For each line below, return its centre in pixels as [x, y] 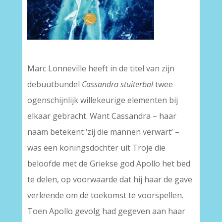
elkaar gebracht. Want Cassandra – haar [102, 116]
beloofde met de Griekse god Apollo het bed [109, 164]
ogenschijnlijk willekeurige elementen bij [102, 100]
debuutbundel [54, 84]
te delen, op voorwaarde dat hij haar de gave [110, 180]
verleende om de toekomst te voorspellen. [105, 195]
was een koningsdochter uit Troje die [96, 148]
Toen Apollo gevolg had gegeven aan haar [106, 211]
